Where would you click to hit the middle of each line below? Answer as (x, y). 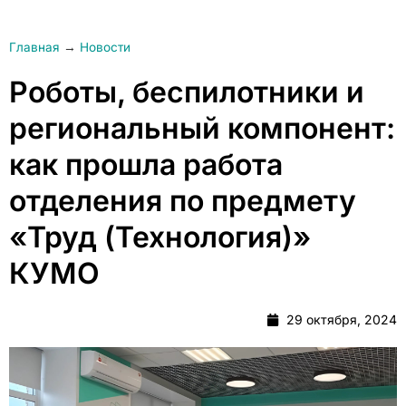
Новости (105, 47)
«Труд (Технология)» (160, 237)
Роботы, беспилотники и (187, 92)
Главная (34, 47)
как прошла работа (146, 164)
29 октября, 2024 (342, 319)
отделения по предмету (183, 201)
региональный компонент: (202, 128)
